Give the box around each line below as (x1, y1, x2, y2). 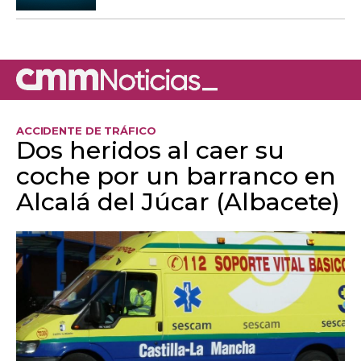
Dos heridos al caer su (16, 135, 284, 165)
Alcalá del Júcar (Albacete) (16, 186, 340, 217)
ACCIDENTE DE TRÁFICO (16, 123, 156, 137)
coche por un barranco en (16, 160, 336, 191)
